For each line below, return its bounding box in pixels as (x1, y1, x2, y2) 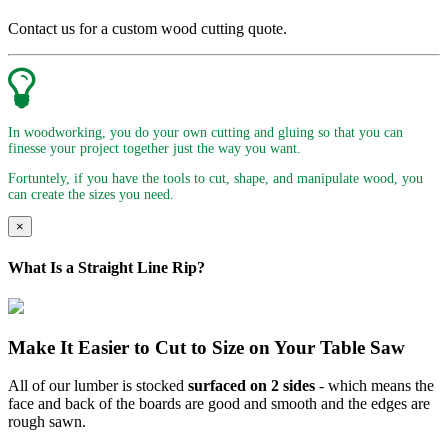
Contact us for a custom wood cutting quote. (8, 19, 287, 37)
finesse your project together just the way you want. (8, 141, 301, 157)
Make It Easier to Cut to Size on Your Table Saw (8, 336, 405, 358)
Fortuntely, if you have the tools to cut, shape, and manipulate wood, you (8, 170, 423, 186)
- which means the (315, 377, 434, 395)
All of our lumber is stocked (8, 377, 188, 395)
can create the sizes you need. (8, 186, 174, 202)
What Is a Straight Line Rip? (8, 258, 205, 276)
